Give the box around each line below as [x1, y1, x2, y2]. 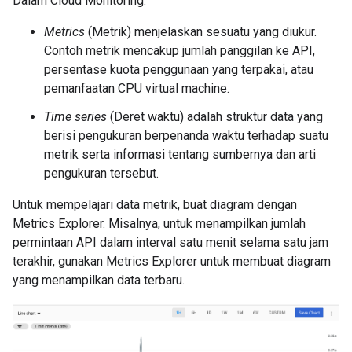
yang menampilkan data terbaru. [13, 272, 185, 288]
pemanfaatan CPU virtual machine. [44, 80, 229, 96]
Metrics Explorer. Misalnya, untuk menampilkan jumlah [13, 215, 306, 231]
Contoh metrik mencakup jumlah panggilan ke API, [44, 42, 315, 58]
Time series [44, 108, 107, 124]
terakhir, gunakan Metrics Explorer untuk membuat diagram [13, 253, 331, 269]
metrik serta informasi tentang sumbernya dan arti [44, 146, 316, 162]
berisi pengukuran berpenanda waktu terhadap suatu [44, 127, 328, 143]
